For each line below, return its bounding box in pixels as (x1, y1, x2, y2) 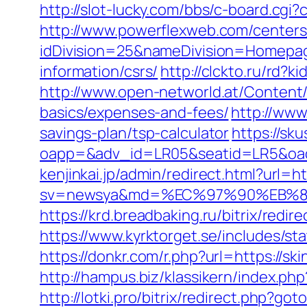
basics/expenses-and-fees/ (40, 102, 229, 123)
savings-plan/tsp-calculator (40, 123, 230, 143)
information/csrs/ (40, 61, 158, 82)
